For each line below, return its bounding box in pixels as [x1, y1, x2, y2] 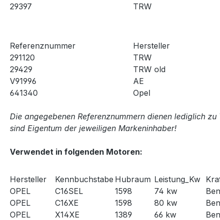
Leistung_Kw [154, 174, 200, 184]
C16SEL [55, 186, 83, 196]
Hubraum [115, 174, 151, 184]
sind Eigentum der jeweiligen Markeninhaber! [10, 123, 177, 133]
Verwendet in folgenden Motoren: [10, 146, 142, 157]
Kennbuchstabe [55, 174, 113, 184]
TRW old [133, 64, 165, 74]
